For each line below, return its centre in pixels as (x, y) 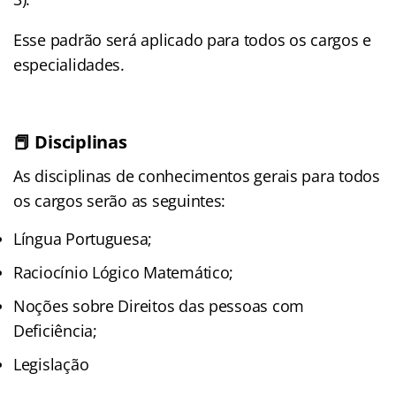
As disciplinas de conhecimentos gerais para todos (197, 176)
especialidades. (69, 65)
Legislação (51, 365)
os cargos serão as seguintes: (120, 201)
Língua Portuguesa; (83, 239)
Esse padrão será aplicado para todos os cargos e (193, 40)
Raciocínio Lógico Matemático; (124, 273)
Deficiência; (55, 331)
